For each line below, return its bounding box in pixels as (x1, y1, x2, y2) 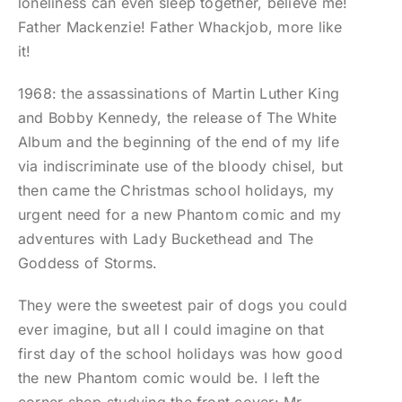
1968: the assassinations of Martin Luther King (17, 84, 340, 103)
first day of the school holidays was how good (17, 345, 343, 363)
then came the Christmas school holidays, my (17, 181, 335, 200)
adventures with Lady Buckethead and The (17, 230, 314, 249)
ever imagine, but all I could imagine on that (17, 320, 324, 339)
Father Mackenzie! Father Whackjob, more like (17, 18, 343, 37)
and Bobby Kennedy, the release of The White (17, 109, 337, 127)
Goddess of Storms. (17, 254, 158, 273)
